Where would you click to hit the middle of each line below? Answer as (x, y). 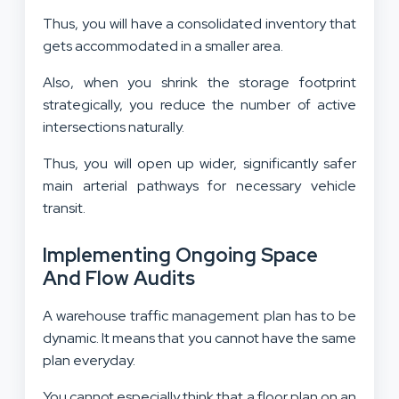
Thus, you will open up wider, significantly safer (199, 163)
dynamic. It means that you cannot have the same (199, 338)
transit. (64, 208)
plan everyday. (90, 360)
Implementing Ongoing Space (180, 255)
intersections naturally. (115, 126)
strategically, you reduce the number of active (199, 104)
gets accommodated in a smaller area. (164, 45)
